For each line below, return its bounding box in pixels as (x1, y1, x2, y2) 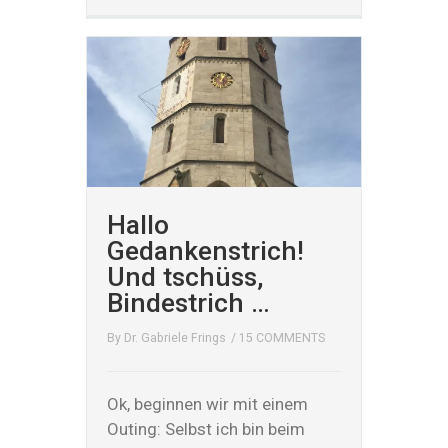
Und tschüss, (107, 261, 265, 292)
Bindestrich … (107, 287, 271, 318)
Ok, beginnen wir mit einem (107, 394, 309, 414)
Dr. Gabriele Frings (124, 331, 227, 345)
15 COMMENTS (239, 331, 326, 345)
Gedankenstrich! (107, 235, 305, 266)
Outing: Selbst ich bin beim (107, 419, 306, 439)
